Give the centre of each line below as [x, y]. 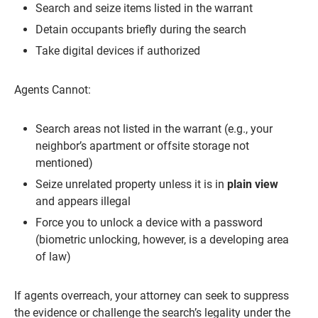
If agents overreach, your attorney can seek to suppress [152, 296]
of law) [53, 257]
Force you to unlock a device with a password [149, 223]
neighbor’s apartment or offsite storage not [142, 146]
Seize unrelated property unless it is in [131, 185]
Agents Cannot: [53, 90]
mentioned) [64, 163]
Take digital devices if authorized [118, 51]
